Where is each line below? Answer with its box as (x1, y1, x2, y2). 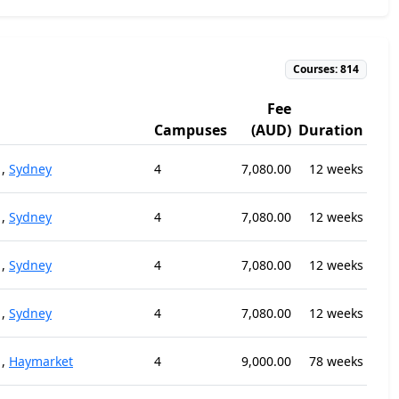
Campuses (154, 120, 227, 140)
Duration (298, 120, 363, 140)
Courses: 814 (293, 61, 360, 77)
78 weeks (309, 353, 363, 370)
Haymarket (9, 353, 73, 370)
